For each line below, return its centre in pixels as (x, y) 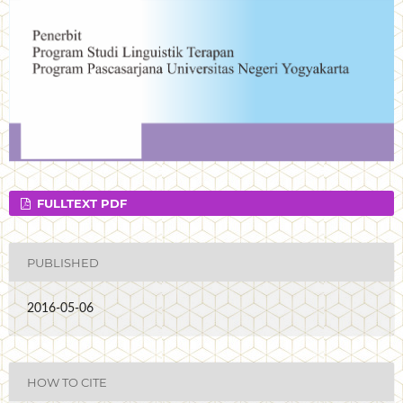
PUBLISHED (63, 262)
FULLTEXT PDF (81, 204)
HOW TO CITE (67, 382)
